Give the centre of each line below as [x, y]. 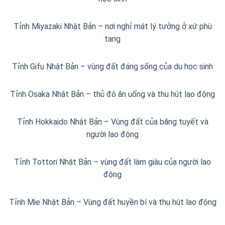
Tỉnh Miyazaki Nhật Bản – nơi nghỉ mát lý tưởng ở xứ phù [113, 26]
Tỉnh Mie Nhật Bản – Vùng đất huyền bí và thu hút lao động [113, 202]
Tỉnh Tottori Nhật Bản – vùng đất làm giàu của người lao [113, 162]
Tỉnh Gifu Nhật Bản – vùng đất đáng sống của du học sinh [113, 66]
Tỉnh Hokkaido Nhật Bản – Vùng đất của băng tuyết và [113, 122]
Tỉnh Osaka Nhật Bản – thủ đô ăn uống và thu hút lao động [113, 94]
